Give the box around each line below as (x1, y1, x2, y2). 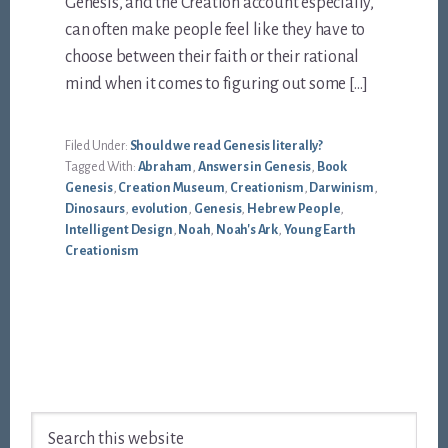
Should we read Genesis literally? (129, 139, 323, 154)
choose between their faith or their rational (65, 48, 360, 67)
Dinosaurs (65, 202, 126, 217)
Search (30, 415, 77, 434)
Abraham (137, 160, 193, 175)
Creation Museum (118, 181, 225, 196)
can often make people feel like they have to (65, 21, 366, 40)
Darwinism (309, 181, 374, 196)
